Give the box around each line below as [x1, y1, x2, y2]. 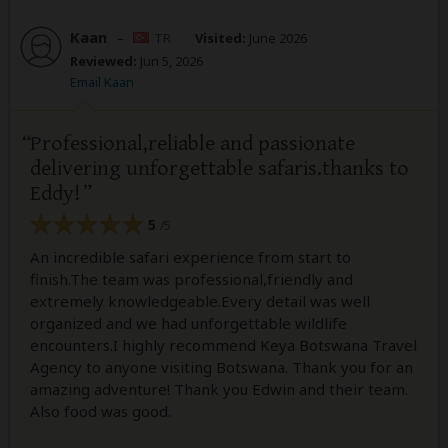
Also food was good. [30, 400, 171, 421]
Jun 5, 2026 [137, 52, 203, 71]
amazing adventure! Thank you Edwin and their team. [30, 378, 408, 399]
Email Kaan [70, 73, 134, 92]
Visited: [195, 29, 246, 48]
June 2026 [246, 29, 307, 48]
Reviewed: [70, 52, 137, 71]
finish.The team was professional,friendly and [30, 268, 353, 289]
